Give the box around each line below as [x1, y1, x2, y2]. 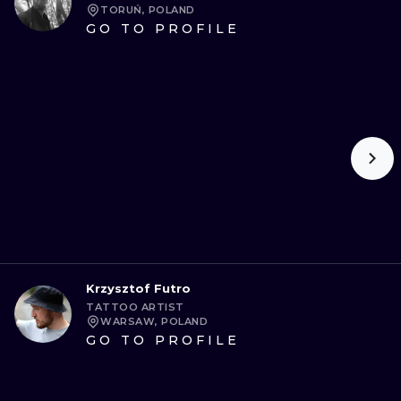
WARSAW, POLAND [100, 315, 208, 328]
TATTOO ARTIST [86, 301, 184, 313]
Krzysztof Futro [86, 281, 191, 295]
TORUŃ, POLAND [100, 4, 195, 16]
